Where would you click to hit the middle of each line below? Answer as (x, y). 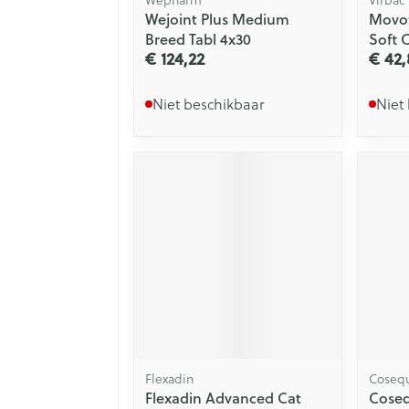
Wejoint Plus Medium (217, 18)
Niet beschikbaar (209, 103)
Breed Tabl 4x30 (198, 38)
